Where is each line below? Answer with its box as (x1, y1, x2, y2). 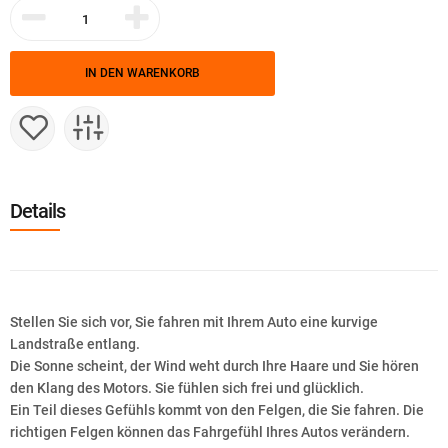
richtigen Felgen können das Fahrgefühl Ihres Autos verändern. (10, 424, 410, 440)
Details (10, 199, 65, 223)
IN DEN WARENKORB (85, 66, 200, 80)
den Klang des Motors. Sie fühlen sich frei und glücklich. (10, 380, 364, 396)
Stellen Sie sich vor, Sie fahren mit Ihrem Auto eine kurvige (10, 314, 378, 330)
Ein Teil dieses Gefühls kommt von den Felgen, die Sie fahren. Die (10, 402, 424, 418)
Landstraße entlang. (10, 336, 140, 352)
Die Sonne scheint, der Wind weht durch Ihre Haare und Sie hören (10, 358, 419, 374)
